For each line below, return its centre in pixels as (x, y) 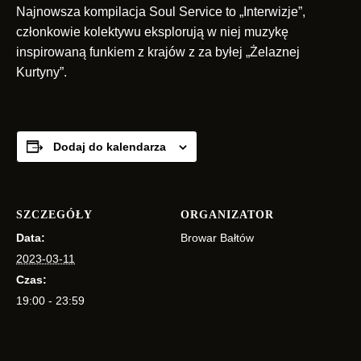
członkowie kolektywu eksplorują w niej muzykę (152, 32)
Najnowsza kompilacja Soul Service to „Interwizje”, (161, 12)
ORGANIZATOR (227, 215)
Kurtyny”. (41, 73)
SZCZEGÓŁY (54, 215)
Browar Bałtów (217, 238)
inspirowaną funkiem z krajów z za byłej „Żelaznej (158, 52)
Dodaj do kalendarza (110, 147)
